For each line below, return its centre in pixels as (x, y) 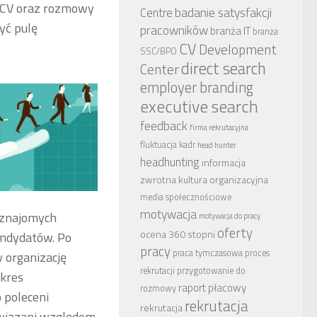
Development (238, 50)
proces (257, 253)
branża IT (230, 31)
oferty (235, 233)
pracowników (174, 30)
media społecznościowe (186, 197)
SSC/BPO (158, 52)
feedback (164, 126)
